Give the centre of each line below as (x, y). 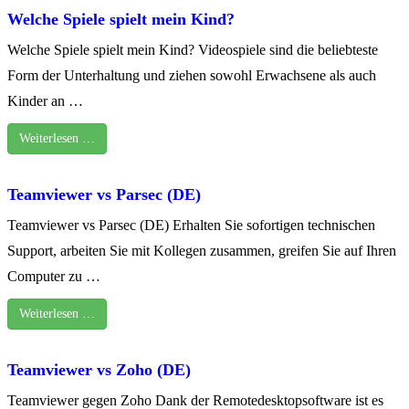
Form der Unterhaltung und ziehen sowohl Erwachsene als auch (192, 75)
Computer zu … (54, 276)
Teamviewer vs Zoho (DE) (99, 369)
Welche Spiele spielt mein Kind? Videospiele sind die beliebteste (193, 49)
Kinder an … (45, 100)
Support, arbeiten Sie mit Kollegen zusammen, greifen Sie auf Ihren (202, 250)
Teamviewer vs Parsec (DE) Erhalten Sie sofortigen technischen (191, 225)
